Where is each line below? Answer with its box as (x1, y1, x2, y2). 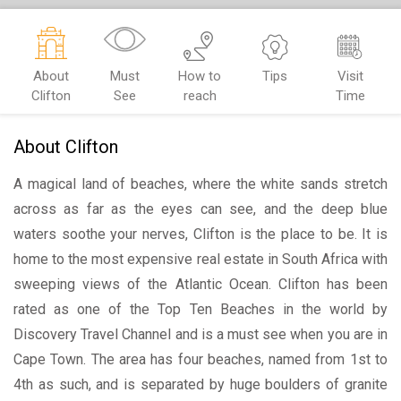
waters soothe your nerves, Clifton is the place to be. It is (13, 225, 388, 243)
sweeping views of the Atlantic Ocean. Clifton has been (13, 275, 388, 293)
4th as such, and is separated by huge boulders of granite (13, 375, 388, 393)
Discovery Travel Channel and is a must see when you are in (13, 325, 388, 343)
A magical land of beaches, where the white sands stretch (13, 175, 388, 192)
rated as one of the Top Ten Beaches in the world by (13, 300, 388, 318)
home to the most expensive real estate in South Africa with (13, 250, 388, 268)
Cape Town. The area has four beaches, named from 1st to (13, 350, 388, 368)
